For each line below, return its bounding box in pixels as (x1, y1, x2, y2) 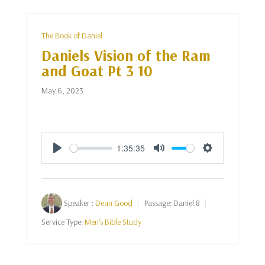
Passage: (144, 198, 172, 208)
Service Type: (41, 216, 83, 227)
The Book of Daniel (41, 30, 102, 41)
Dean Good (95, 198, 132, 208)
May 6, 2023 (41, 85, 83, 96)
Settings (208, 154, 240, 167)
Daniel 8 (173, 198, 200, 208)
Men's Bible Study (84, 216, 141, 227)
